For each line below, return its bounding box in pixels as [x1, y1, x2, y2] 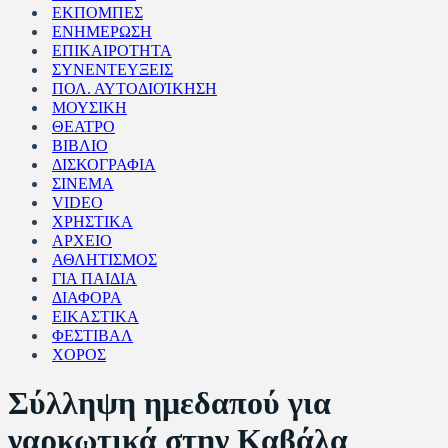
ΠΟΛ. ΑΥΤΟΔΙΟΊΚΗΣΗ [52, 80, 217, 97]
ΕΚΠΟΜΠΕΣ [52, 4, 143, 21]
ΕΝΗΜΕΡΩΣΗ [52, 23, 152, 40]
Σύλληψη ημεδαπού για [8, 385, 331, 422]
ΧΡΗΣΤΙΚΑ [52, 213, 133, 230]
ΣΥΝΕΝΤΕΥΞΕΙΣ [52, 61, 173, 78]
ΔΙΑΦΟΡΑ [52, 289, 122, 306]
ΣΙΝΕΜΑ [52, 175, 114, 192]
